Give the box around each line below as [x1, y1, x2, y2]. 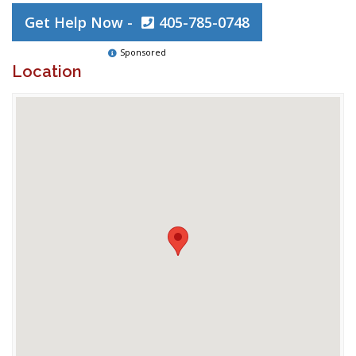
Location [12, 62, 82, 81]
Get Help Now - [25, 13, 137, 32]
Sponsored [120, 46, 166, 58]
